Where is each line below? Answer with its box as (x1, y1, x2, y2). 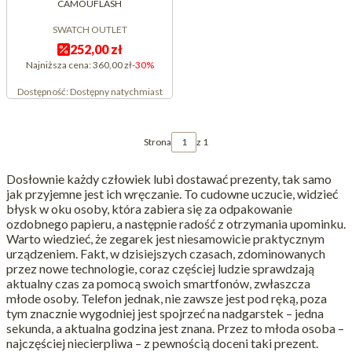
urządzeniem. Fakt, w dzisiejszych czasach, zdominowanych (6, 246, 325, 262)
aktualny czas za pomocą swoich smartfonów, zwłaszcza (6, 276, 310, 291)
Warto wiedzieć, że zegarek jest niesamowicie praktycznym (6, 231, 324, 247)
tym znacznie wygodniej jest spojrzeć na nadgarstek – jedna (6, 306, 324, 321)
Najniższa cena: (25, 59, 91, 71)
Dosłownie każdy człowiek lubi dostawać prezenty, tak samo (6, 171, 332, 187)
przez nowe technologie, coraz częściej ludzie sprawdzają (6, 261, 314, 277)
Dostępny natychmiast (69, 86, 163, 98)
